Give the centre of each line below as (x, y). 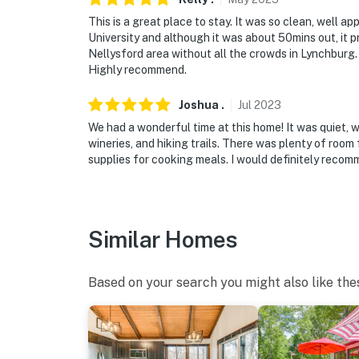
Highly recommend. (137, 69)
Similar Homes (163, 239)
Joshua (199, 105)
